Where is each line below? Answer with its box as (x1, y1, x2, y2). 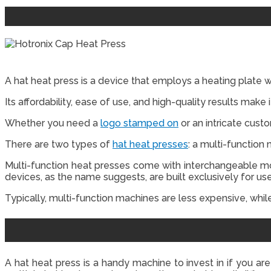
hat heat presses (113, 138, 188, 150)
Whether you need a (5, 117, 100, 129)
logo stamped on (100, 117, 178, 129)
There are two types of (5, 138, 113, 150)
